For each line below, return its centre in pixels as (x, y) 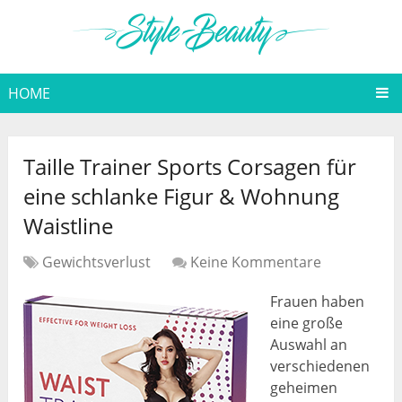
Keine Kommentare (256, 262)
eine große (307, 323)
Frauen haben (318, 302)
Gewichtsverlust (97, 262)
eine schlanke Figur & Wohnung (182, 197)
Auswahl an (309, 345)
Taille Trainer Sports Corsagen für (190, 167)
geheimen (304, 388)
